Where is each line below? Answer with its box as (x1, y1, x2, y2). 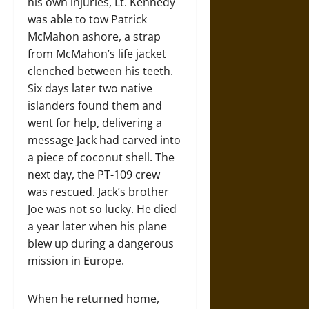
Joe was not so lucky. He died (28, 201, 177, 217)
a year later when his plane (28, 218, 167, 234)
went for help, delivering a (28, 114, 162, 130)
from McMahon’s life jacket (28, 46, 166, 61)
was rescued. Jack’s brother (28, 183, 169, 199)
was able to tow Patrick (28, 11, 147, 27)
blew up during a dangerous (28, 235, 174, 251)
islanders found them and (28, 97, 162, 113)
